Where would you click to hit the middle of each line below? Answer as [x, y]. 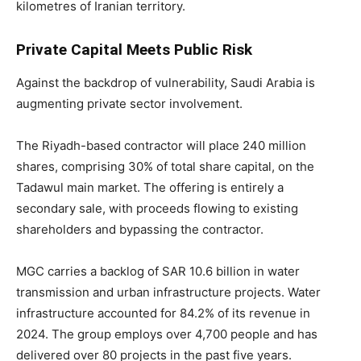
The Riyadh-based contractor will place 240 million [161, 145]
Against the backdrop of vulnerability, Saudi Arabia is [166, 82]
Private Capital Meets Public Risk [134, 49]
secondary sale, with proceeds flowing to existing [157, 208]
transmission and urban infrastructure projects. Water [168, 292]
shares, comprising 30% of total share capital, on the [165, 166]
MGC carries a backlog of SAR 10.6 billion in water [158, 271]
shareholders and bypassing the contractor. [140, 229]
